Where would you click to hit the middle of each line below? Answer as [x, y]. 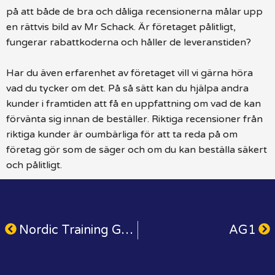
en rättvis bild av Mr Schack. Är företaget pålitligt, [121, 27]
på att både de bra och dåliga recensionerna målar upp [134, 11]
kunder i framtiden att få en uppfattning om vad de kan [134, 103]
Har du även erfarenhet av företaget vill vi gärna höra [130, 73]
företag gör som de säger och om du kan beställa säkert [137, 149]
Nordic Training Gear [127, 230]
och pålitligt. [34, 165]
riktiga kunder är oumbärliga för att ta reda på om [122, 134]
